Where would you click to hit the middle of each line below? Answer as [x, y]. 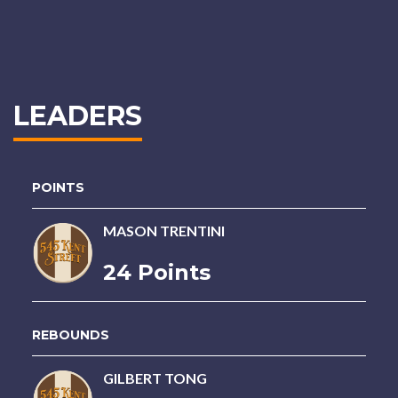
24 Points [156, 272]
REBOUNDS [70, 335]
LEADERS [78, 116]
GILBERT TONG [155, 378]
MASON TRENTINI [163, 231]
